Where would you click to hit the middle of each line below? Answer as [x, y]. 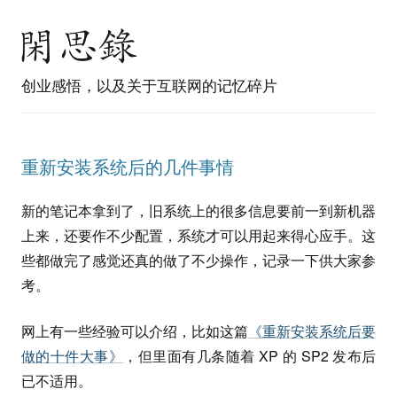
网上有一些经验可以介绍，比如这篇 [135, 331]
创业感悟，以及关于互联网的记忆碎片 [149, 85]
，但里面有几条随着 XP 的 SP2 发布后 [250, 356]
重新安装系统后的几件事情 [128, 166]
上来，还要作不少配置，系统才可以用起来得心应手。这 [198, 235]
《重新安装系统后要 [312, 331]
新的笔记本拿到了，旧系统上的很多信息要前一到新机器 [198, 210]
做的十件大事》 [73, 356]
